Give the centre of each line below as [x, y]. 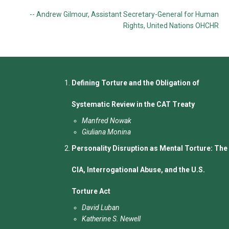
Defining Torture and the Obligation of [135, 83]
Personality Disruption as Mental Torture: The [150, 148]
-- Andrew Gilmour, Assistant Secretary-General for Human [124, 14]
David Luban [100, 207]
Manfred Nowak [106, 120]
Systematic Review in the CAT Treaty [133, 104]
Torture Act [91, 191]
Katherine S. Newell [111, 219]
